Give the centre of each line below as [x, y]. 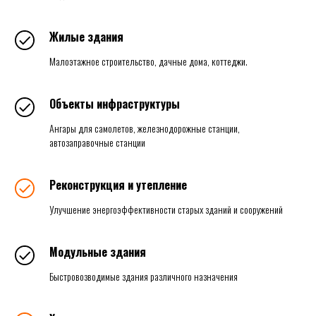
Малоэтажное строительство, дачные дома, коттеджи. [148, 61]
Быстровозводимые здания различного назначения [144, 276]
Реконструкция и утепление [118, 185]
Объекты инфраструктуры [115, 104]
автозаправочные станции [97, 142]
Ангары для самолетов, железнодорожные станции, [145, 128]
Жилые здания [86, 37]
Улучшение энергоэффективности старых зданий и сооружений [166, 209]
